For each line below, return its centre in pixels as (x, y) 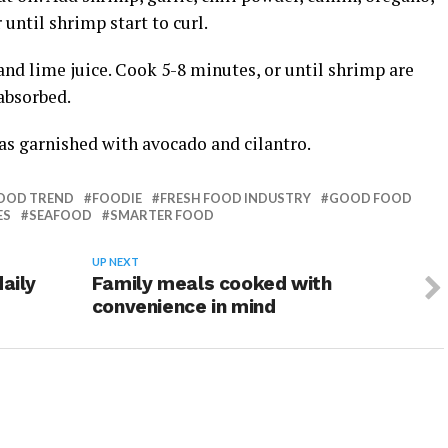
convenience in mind (183, 307)
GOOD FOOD (370, 198)
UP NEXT (115, 262)
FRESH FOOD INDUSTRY (235, 198)
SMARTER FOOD (162, 215)
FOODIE (117, 198)
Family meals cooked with (211, 284)
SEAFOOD (60, 215)
